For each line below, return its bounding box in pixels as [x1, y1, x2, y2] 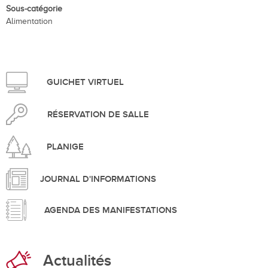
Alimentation [6, 17, 53, 26]
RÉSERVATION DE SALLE [47, 108, 149, 120]
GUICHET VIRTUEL [47, 76, 124, 88]
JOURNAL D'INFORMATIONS [40, 173, 156, 185]
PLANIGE [47, 141, 84, 153]
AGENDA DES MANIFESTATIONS [44, 204, 177, 216]
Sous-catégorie [6, 4, 62, 13]
